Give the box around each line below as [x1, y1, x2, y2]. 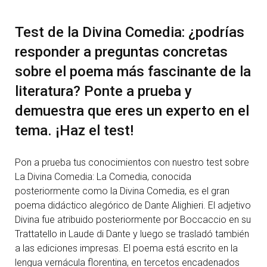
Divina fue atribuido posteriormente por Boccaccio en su [15, 214, 251, 226]
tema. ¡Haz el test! [15, 122, 133, 139]
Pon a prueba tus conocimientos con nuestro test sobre [15, 157, 249, 169]
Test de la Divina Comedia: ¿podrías [15, 24, 244, 41]
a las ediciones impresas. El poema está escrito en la [15, 243, 238, 254]
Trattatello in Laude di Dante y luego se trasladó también [15, 228, 249, 240]
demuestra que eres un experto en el [15, 103, 249, 120]
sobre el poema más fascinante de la [15, 63, 251, 80]
